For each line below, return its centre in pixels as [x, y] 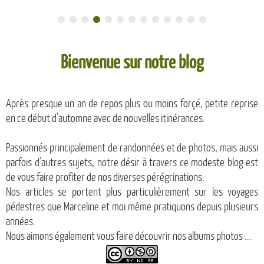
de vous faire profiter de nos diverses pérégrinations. [105, 177]
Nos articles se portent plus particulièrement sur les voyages [132, 192]
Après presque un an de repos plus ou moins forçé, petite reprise [132, 103]
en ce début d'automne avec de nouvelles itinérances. [105, 118]
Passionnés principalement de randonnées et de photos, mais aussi [132, 148]
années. [21, 221]
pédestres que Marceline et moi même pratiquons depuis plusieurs [132, 207]
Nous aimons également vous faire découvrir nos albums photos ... [129, 236]
